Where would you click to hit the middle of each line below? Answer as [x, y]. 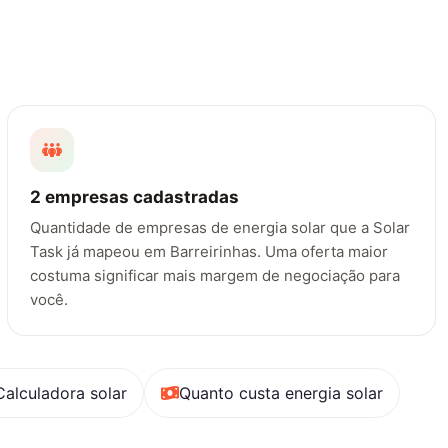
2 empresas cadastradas [135, 197]
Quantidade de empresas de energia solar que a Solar [220, 228]
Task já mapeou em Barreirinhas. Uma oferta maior [209, 252]
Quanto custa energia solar [281, 392]
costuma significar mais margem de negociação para [215, 276]
